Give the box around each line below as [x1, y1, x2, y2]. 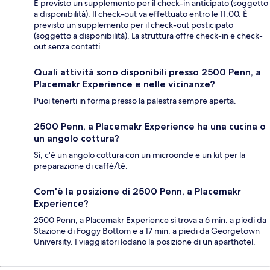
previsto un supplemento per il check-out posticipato [34, 19, 233, 31]
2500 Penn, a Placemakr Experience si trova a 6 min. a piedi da [34, 215, 266, 226]
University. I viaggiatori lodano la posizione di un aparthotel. [34, 236, 256, 248]
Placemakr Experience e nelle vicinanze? [34, 78, 215, 90]
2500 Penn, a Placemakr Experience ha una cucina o [34, 121, 266, 133]
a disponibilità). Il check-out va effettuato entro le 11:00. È [34, 8, 248, 20]
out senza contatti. [34, 41, 102, 52]
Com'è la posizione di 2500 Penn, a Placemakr [34, 186, 241, 198]
